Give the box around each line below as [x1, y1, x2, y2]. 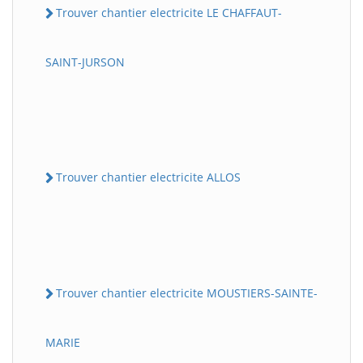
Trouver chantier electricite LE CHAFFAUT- [56, 4, 282, 20]
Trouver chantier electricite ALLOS [56, 169, 241, 185]
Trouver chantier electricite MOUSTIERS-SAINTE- [56, 285, 318, 301]
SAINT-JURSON [45, 53, 125, 70]
